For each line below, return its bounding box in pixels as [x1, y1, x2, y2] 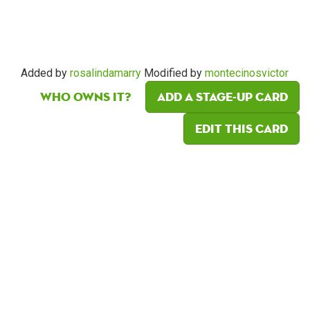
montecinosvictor [205, 66, 289, 80]
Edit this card [195, 120, 288, 137]
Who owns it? [40, 89, 131, 105]
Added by [21, 66, 70, 80]
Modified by [141, 66, 205, 80]
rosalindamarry [70, 66, 141, 80]
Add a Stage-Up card [157, 89, 288, 105]
